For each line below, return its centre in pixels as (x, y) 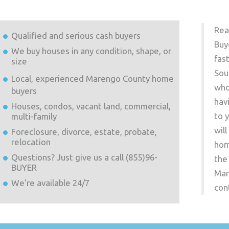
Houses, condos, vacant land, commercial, (91, 106)
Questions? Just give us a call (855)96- (84, 157)
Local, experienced (48, 78)
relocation (31, 142)
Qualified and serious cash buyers (76, 36)
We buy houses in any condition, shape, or (91, 51)
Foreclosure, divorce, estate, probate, (84, 132)
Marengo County (118, 78)
